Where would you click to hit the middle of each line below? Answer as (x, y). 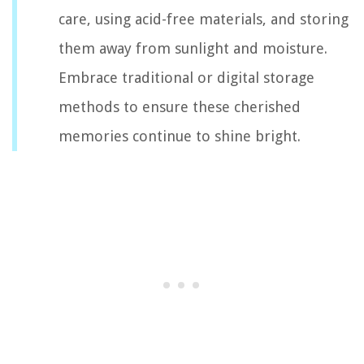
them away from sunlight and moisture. (193, 48)
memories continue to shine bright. (180, 136)
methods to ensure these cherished (180, 106)
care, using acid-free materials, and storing (204, 19)
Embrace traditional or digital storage (186, 77)
